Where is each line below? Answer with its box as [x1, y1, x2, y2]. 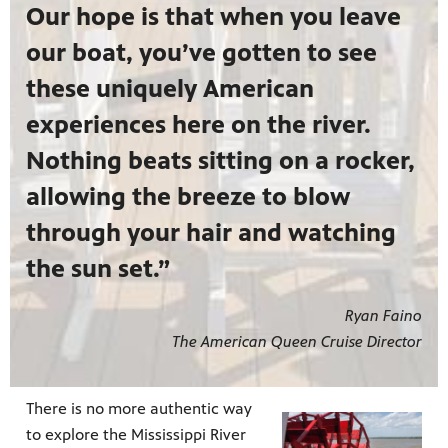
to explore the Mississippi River [26, 425, 246, 445]
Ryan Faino [345, 305, 422, 325]
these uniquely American [26, 73, 314, 103]
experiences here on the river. [26, 109, 371, 139]
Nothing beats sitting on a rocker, [26, 145, 415, 175]
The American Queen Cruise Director [172, 331, 422, 351]
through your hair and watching [26, 217, 396, 247]
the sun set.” [26, 253, 170, 283]
